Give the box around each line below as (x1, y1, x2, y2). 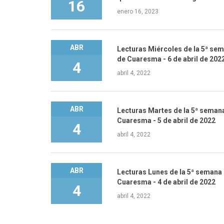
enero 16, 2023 (117, 7, 159, 15)
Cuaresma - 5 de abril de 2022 (117, 116, 216, 124)
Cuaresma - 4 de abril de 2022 (117, 177, 216, 186)
